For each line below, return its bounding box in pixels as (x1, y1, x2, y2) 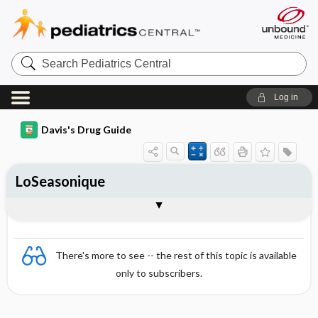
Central (10, 73, 48, 85)
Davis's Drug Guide (40, 124, 131, 136)
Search (10, 50, 47, 62)
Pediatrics (10, 62, 61, 74)
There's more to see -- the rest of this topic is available (55, 248, 297, 261)
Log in (273, 92, 298, 102)
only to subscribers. (116, 267, 202, 279)
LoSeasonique (15, 172, 105, 190)
